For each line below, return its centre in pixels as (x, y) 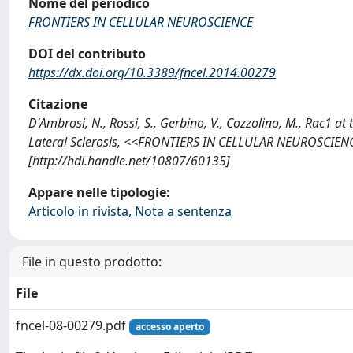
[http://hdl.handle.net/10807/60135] (129, 161)
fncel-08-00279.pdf (72, 325)
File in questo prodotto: (92, 262)
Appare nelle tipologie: (99, 192)
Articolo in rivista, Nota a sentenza (130, 211)
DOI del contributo (87, 54)
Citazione (58, 104)
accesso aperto (169, 327)
